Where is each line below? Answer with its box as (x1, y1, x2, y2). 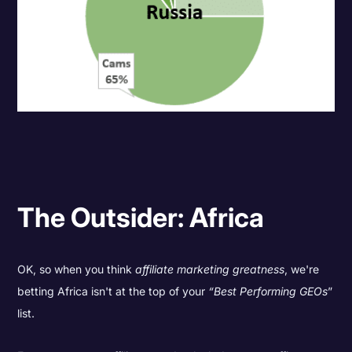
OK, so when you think (17, 262, 136, 276)
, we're (284, 262, 320, 276)
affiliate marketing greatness (135, 262, 285, 276)
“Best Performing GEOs (208, 284, 328, 298)
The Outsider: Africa (17, 201, 265, 234)
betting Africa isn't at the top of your (17, 284, 209, 298)
